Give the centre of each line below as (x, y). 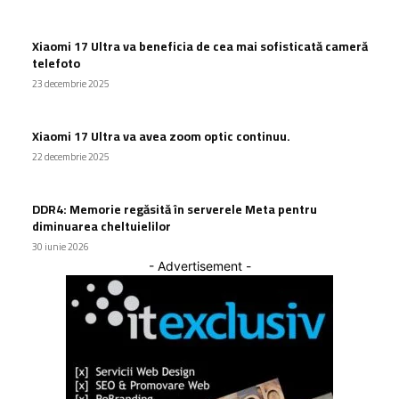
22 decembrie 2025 (71, 156)
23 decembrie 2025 (71, 83)
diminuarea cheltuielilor (102, 226)
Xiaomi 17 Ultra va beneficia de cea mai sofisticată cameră (200, 46)
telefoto (56, 63)
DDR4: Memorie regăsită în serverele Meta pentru (175, 209)
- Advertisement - (199, 265)
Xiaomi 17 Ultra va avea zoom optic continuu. (161, 136)
